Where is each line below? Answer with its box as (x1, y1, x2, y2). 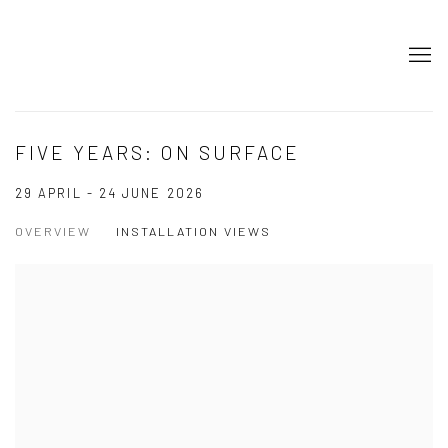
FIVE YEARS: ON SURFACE (15, 141, 300, 165)
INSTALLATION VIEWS (116, 223, 271, 240)
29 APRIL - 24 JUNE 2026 (15, 185, 204, 202)
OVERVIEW (15, 223, 91, 240)
